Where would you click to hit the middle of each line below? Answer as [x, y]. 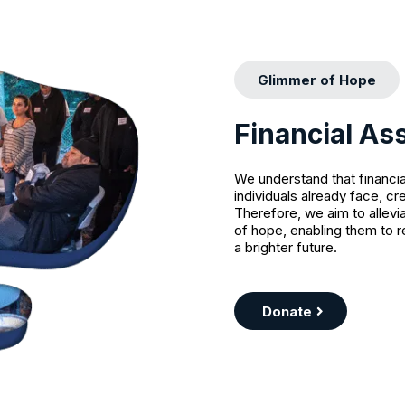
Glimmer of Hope [317, 80]
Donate [287, 311]
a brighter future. [286, 247]
